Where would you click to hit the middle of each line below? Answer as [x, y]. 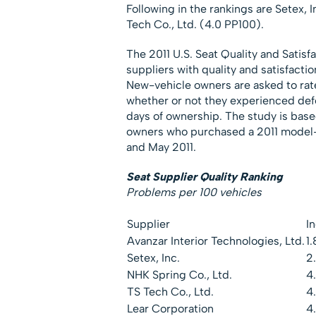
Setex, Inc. [153, 257]
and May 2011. [161, 147]
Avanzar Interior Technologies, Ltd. [215, 241]
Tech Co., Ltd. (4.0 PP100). [195, 24]
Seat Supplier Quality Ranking [204, 176]
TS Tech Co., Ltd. [170, 291]
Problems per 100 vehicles [194, 192]
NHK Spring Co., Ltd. [179, 274]
